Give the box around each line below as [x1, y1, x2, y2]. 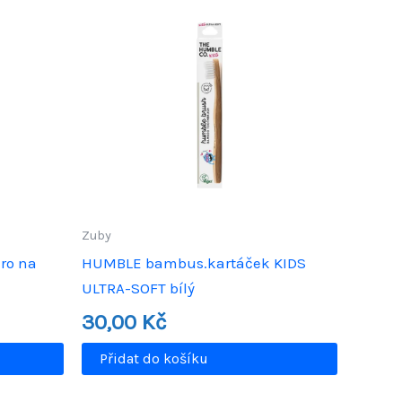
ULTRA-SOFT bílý [82, 279, 195, 298]
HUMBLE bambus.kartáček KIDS [82, 254, 306, 273]
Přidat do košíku [100, 350, 208, 368]
